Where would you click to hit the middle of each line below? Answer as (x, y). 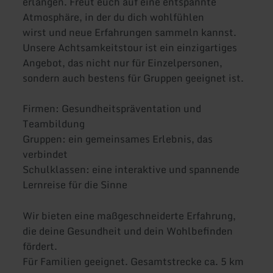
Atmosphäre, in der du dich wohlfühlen (114, 17)
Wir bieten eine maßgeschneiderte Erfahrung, (129, 215)
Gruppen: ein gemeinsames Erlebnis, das (118, 139)
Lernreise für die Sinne (75, 184)
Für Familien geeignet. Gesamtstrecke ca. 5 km (133, 261)
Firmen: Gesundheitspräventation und (112, 108)
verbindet (45, 154)
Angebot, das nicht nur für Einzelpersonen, (123, 62)
